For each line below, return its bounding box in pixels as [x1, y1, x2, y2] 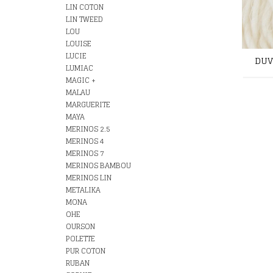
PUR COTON [66, 244, 105, 257]
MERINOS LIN [66, 171, 112, 184]
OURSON [66, 220, 95, 233]
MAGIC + [66, 74, 96, 87]
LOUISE [66, 37, 91, 50]
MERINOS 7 [66, 147, 104, 160]
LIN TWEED [66, 13, 103, 26]
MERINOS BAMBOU [66, 159, 131, 172]
